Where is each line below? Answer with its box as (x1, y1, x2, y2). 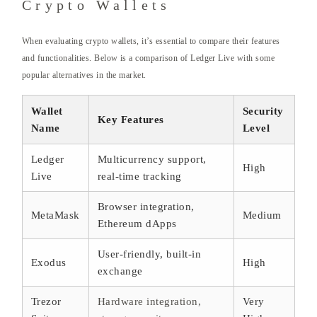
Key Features (98, 114, 164, 126)
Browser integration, (98, 201, 195, 213)
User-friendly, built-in (98, 248, 202, 260)
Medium (243, 209, 282, 221)
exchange (98, 265, 143, 277)
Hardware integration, (98, 296, 202, 308)
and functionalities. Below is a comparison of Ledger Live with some (22, 53, 275, 64)
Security (243, 105, 284, 117)
